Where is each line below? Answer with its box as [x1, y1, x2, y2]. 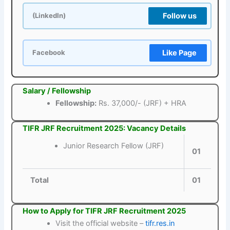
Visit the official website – [55, 219, 146, 228]
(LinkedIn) [32, 11, 66, 20]
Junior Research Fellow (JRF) [63, 141, 164, 151]
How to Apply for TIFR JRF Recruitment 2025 [23, 206, 186, 216]
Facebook [32, 48, 66, 56]
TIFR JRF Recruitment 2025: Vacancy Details [23, 124, 186, 133]
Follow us [161, 11, 197, 21]
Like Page [162, 48, 197, 57]
